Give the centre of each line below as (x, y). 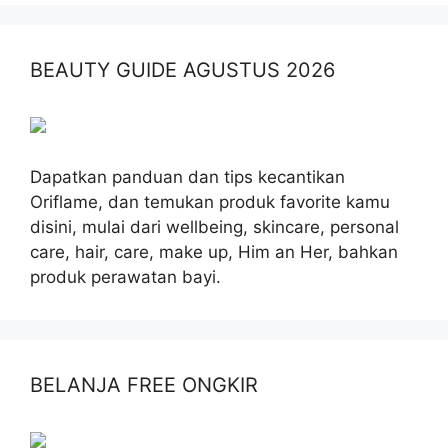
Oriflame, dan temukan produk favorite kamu (210, 201)
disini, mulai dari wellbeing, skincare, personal (214, 226)
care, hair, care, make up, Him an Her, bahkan (214, 251)
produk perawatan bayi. (125, 276)
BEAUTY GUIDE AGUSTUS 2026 (182, 69)
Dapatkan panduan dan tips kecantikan (187, 176)
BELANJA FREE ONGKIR (144, 384)
